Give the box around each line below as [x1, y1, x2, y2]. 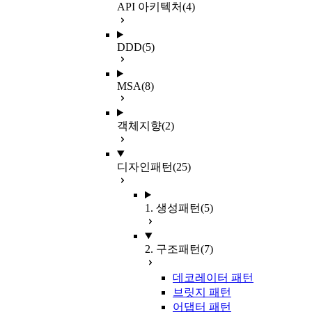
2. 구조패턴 [145, 243, 201, 255]
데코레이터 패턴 [173, 272, 253, 283]
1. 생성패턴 [145, 202, 201, 214]
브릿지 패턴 [173, 286, 231, 298]
